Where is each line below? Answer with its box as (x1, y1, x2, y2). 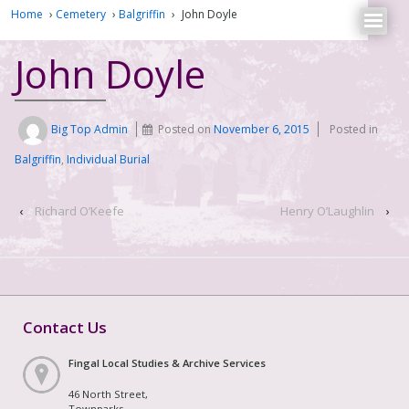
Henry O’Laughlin (280, 203, 374, 220)
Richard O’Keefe (35, 203, 124, 220)
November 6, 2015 (214, 121, 310, 138)
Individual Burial (67, 152, 150, 168)
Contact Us (23, 316, 107, 338)
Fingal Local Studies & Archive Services (68, 355, 266, 370)
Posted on (158, 121, 215, 138)
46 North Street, (68, 386, 148, 401)
